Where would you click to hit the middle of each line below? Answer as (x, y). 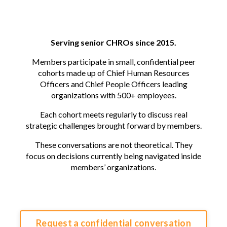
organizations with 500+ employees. (113, 95)
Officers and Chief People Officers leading (113, 84)
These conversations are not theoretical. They (113, 145)
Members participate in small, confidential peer (113, 62)
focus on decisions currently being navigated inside (113, 156)
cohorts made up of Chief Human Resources (113, 73)
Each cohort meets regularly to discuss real (113, 115)
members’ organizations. (113, 167)
